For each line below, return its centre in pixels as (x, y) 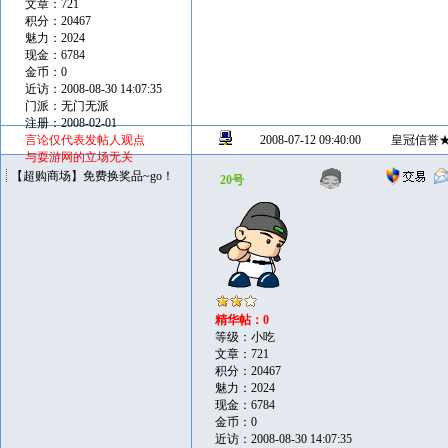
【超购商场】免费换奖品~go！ (92, 176)
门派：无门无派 (67, 106)
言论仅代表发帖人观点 (85, 140)
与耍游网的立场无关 (79, 157)
